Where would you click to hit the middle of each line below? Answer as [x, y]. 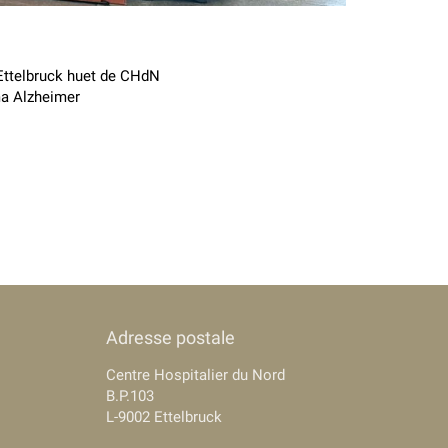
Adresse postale [170, 337]
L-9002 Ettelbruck [164, 417]
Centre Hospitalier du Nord [195, 375]
